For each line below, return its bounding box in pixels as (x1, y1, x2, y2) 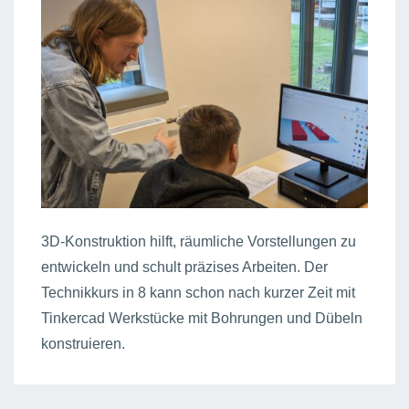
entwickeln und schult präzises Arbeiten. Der (41, 259, 328, 276)
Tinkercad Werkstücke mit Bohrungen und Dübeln (41, 310, 362, 327)
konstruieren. (41, 336, 125, 352)
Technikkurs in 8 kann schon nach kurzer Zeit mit (41, 285, 355, 301)
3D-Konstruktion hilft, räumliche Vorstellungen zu (41, 234, 356, 250)
